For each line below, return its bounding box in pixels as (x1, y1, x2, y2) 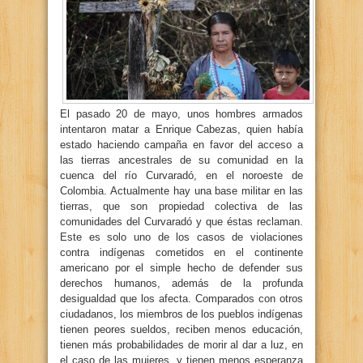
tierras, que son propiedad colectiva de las (60, 200, 303, 212)
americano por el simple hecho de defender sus (60, 262, 303, 274)
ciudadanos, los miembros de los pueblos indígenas (60, 308, 303, 320)
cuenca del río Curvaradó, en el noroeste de (60, 169, 303, 181)
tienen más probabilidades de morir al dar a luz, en (60, 339, 303, 351)
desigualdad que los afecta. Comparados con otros (60, 293, 303, 305)
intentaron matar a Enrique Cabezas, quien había (60, 123, 303, 135)
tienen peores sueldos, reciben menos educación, (60, 323, 303, 335)
